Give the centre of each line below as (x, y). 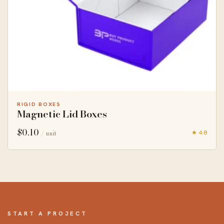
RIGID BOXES (39, 104)
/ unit (49, 133)
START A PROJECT (47, 213)
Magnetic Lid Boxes (62, 114)
